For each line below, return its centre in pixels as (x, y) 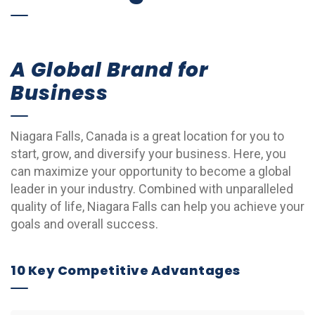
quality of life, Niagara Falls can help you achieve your (157, 206)
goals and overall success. (84, 224)
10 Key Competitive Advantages (126, 270)
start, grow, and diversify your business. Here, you (148, 154)
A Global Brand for (110, 70)
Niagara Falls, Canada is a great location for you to (147, 136)
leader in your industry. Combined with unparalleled (152, 189)
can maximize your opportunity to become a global (151, 171)
